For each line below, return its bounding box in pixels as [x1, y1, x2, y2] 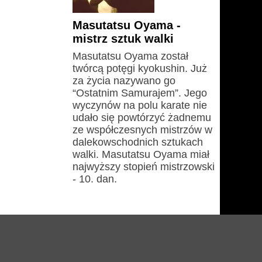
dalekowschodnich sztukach [73, 136, 203, 148]
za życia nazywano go [73, 75, 175, 87]
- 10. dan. [73, 173, 117, 185]
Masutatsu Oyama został [73, 50, 188, 62]
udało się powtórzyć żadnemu [73, 112, 211, 123]
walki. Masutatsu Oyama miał [73, 149, 209, 160]
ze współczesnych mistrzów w [73, 124, 212, 136]
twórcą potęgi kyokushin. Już [73, 63, 207, 74]
